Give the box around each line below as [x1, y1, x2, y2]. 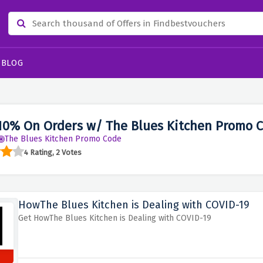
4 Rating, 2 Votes [23, 147, 82, 157]
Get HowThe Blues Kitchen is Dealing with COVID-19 [18, 213, 211, 223]
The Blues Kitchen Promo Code [4, 134, 122, 144]
